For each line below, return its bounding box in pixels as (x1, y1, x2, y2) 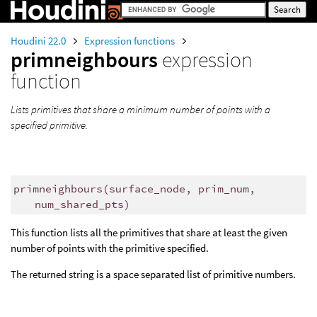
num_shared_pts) (34, 197, 130, 211)
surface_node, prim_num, (108, 181, 255, 195)
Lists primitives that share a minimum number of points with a (11, 103, 270, 116)
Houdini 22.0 (11, 34, 68, 47)
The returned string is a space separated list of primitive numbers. (11, 267, 296, 282)
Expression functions (84, 34, 177, 47)
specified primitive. (11, 118, 88, 132)
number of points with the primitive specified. (11, 241, 209, 255)
